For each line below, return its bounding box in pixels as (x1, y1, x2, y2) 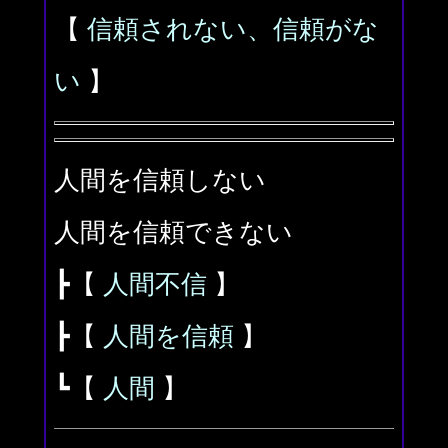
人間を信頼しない (54, 166, 266, 195)
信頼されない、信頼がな (87, 15, 379, 44)
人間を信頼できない (54, 218, 293, 247)
